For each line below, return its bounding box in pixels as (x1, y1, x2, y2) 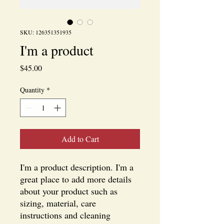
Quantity (20, 85, 44, 94)
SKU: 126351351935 (20, 28, 71, 36)
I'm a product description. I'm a (20, 161, 133, 173)
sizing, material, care (20, 197, 96, 209)
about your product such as (20, 185, 117, 197)
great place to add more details (20, 173, 131, 185)
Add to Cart (61, 133, 99, 144)
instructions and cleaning (20, 209, 110, 221)
